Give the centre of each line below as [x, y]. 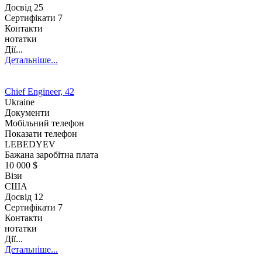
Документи [27, 112]
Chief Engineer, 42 [39, 91]
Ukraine [20, 102]
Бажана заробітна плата [51, 154]
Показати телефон [41, 133]
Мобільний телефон [44, 123]
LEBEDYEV [30, 144]
